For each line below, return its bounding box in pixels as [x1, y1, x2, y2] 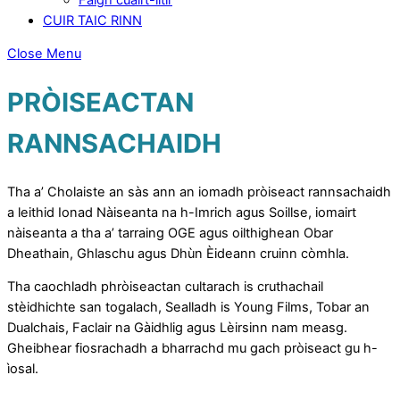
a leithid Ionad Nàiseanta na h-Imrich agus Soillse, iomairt [7, 204, 356, 221]
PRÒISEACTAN [7, 86, 194, 118]
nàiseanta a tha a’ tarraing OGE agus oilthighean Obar [7, 224, 333, 241]
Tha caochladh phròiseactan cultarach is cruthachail [7, 279, 323, 296]
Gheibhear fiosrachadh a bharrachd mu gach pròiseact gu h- [7, 340, 378, 357]
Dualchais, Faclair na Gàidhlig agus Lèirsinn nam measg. [7, 320, 347, 337]
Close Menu [7, 46, 81, 62]
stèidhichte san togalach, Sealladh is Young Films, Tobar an [7, 299, 370, 316]
